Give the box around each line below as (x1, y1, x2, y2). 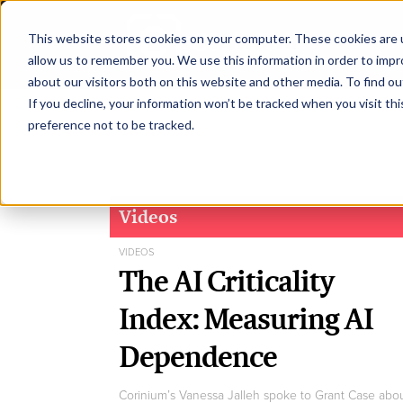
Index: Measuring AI (119, 297, 373, 340)
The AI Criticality (119, 259, 335, 302)
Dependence (119, 335, 277, 378)
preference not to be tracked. (27, 116, 194, 132)
